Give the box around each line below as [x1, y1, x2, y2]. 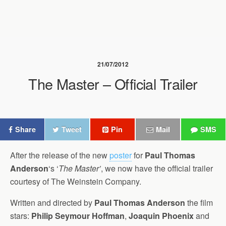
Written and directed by [10, 197, 94, 208]
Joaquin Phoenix [129, 210, 194, 221]
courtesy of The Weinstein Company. [10, 176, 141, 187]
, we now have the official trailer [101, 162, 213, 174]
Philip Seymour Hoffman [31, 210, 125, 221]
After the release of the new [10, 149, 109, 161]
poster [109, 149, 132, 161]
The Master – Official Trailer [28, 73, 198, 94]
